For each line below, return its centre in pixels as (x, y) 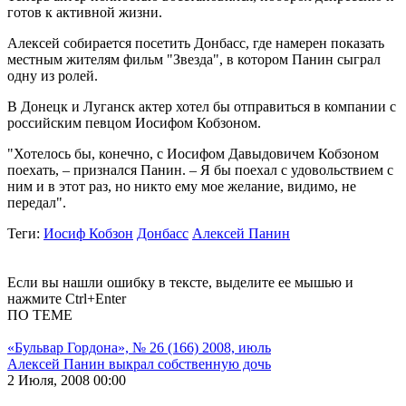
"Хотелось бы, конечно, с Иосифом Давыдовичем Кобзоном (193, 153)
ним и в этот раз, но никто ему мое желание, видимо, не (182, 186)
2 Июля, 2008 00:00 (67, 380)
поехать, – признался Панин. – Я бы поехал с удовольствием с (200, 169)
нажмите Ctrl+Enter (67, 298)
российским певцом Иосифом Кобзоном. (134, 122)
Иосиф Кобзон (88, 233)
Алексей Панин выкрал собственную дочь (139, 363)
